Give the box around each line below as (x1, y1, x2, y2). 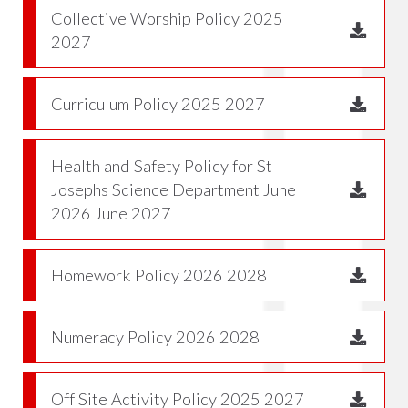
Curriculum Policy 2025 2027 (51, 94, 265, 114)
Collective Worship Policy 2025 (51, 8, 283, 28)
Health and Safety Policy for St (51, 156, 272, 176)
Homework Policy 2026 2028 (51, 265, 267, 285)
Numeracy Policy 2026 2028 (51, 327, 260, 347)
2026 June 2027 (51, 203, 171, 223)
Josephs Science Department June (51, 179, 296, 199)
